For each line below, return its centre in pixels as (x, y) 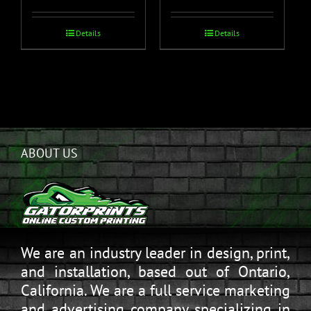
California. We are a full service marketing (155, 291)
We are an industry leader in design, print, (155, 253)
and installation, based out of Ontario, (155, 272)
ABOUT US (49, 153)
